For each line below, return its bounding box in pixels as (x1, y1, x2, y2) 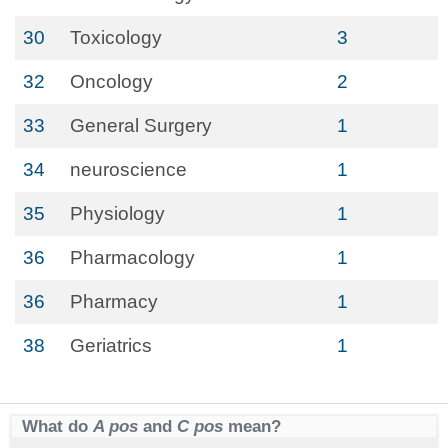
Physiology (70, 203, 165, 224)
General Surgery (70, 115, 212, 136)
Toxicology (70, 27, 162, 48)
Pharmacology (70, 247, 195, 268)
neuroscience (70, 159, 187, 180)
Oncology (70, 71, 153, 92)
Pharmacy (70, 291, 158, 312)
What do (22, 416, 93, 436)
